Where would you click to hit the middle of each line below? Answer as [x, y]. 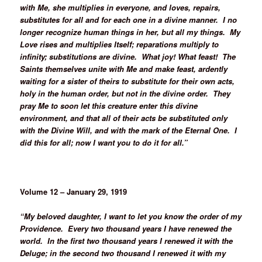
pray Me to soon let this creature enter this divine [109, 105]
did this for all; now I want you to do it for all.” [104, 142]
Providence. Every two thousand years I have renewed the [126, 228]
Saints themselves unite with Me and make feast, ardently [124, 68]
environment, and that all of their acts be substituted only [124, 118]
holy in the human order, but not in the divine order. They [125, 93]
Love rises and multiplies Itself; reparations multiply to [120, 44]
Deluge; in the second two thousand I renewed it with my [123, 253]
